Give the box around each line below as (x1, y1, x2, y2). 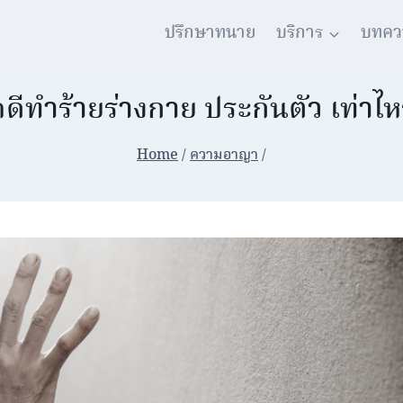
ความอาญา (190, 144, 258, 166)
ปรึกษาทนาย (165, 20, 256, 47)
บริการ (276, 20, 324, 47)
